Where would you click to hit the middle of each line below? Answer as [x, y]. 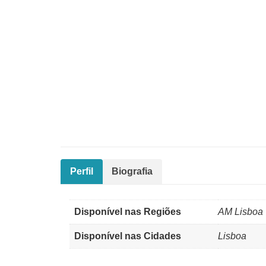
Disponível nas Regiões [128, 212]
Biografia [132, 171]
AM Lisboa [240, 212]
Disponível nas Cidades [128, 236]
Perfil [82, 171]
